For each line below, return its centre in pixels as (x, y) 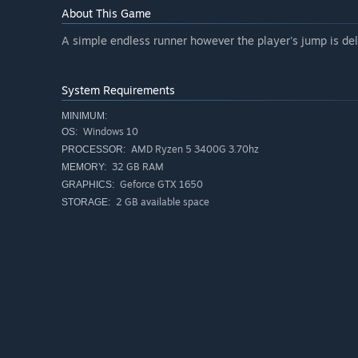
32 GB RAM (137, 167)
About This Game (106, 14)
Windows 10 (109, 132)
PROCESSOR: (93, 150)
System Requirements (118, 90)
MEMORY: (84, 167)
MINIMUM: (84, 116)
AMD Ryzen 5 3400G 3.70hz (194, 149)
